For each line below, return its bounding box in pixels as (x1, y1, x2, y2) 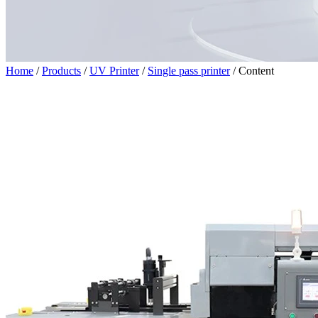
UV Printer (89, 65, 139, 77)
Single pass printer (148, 65, 230, 77)
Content (238, 65, 274, 77)
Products (42, 65, 81, 77)
